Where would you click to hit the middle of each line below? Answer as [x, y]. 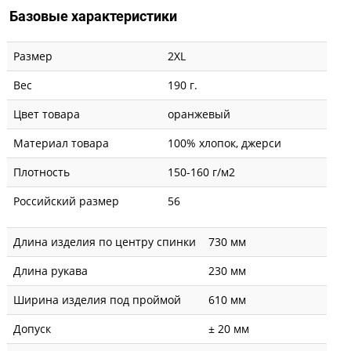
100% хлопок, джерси [224, 143]
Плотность [42, 172]
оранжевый [199, 114]
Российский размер [66, 201]
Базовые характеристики [93, 16]
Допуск [32, 328]
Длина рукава [51, 270]
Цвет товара [47, 114]
